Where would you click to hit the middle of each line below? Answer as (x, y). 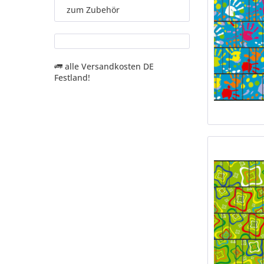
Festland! (72, 77)
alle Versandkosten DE (108, 66)
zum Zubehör (93, 10)
